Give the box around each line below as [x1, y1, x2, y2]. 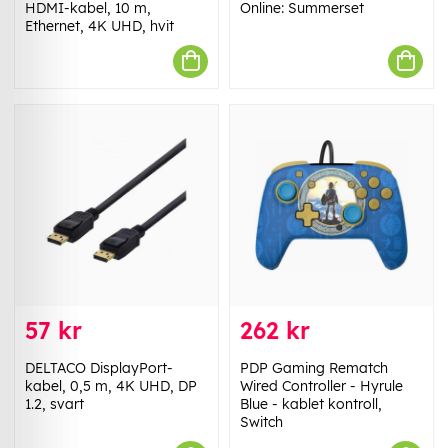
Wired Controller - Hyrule [240, 377, 403, 396]
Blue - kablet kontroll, [240, 395, 382, 414]
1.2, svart [25, 395, 84, 414]
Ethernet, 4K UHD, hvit [25, 16, 174, 35]
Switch [240, 413, 283, 432]
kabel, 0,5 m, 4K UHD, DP [25, 377, 197, 396]
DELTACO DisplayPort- [25, 359, 173, 378]
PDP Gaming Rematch [240, 359, 388, 378]
